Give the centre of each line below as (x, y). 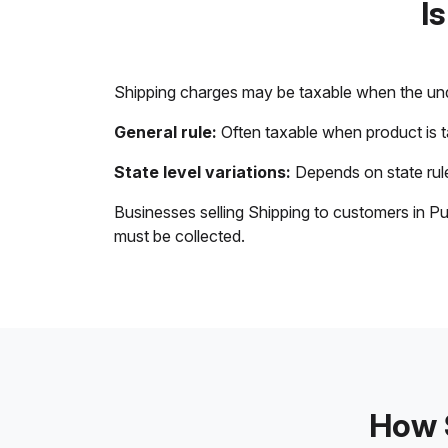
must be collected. (179, 236)
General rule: (165, 132)
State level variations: (202, 172)
